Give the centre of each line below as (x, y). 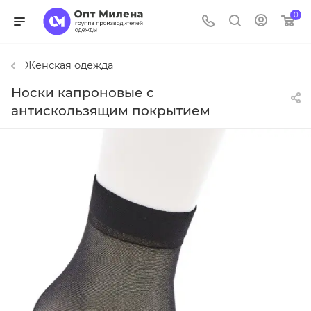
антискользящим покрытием (111, 111)
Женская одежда (69, 65)
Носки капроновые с (83, 93)
